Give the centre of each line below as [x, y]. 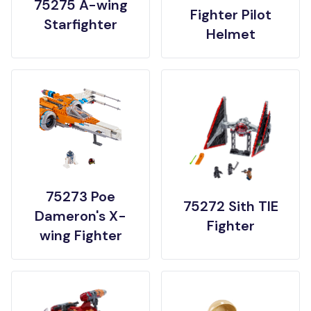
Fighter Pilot [230, 15]
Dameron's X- [81, 216]
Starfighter [81, 24]
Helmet [230, 34]
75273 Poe [81, 196]
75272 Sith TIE [230, 206]
